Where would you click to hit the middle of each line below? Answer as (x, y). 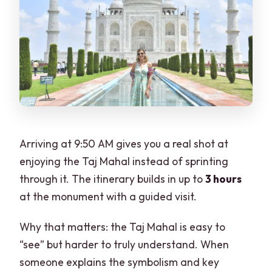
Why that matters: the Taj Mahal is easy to (123, 226)
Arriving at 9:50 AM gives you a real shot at (124, 143)
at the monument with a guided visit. (108, 196)
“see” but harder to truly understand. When (124, 244)
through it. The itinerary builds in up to (113, 178)
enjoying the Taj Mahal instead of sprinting (124, 161)
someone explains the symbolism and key (120, 262)
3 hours (224, 178)
